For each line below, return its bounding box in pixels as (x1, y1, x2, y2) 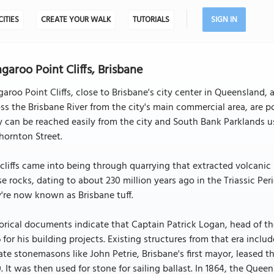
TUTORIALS (132, 13, 169, 26)
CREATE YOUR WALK (40, 13, 111, 26)
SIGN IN (210, 13, 237, 26)
